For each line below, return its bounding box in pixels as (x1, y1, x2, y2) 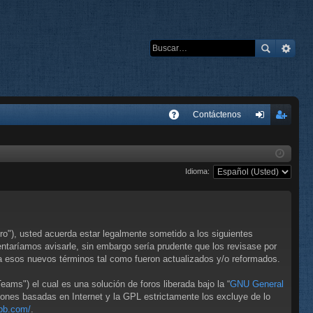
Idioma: (185, 166, 210, 175)
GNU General (230, 279, 284, 289)
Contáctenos (193, 110, 241, 119)
